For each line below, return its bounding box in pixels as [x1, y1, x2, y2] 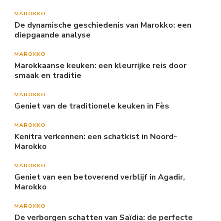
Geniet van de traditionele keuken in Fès [14, 101, 169, 112]
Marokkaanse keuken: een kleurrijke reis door [14, 60, 186, 72]
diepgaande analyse [14, 30, 91, 41]
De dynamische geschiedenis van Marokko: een [14, 20, 191, 31]
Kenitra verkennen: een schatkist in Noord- [14, 131, 177, 143]
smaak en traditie [14, 70, 81, 81]
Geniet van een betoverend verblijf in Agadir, [14, 172, 185, 183]
